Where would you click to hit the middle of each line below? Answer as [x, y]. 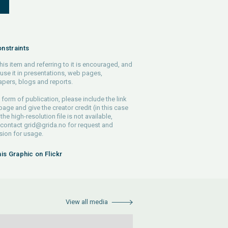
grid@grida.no [45, 125]
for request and [89, 125]
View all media [87, 202]
